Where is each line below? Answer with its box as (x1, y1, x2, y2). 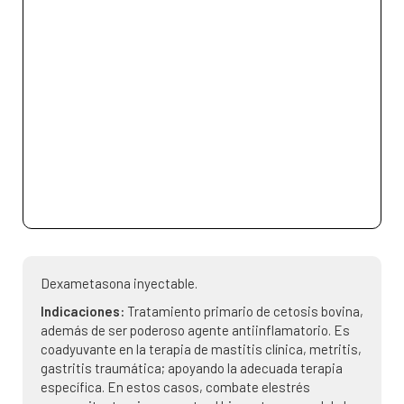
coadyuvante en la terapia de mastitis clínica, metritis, (41, 341, 362, 357)
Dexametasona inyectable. (41, 275, 197, 291)
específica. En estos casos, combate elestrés (41, 379, 310, 395)
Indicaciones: (41, 303, 127, 319)
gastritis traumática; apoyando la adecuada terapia (41, 360, 343, 376)
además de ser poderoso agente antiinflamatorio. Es (41, 322, 350, 338)
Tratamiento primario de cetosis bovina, (127, 303, 363, 319)
